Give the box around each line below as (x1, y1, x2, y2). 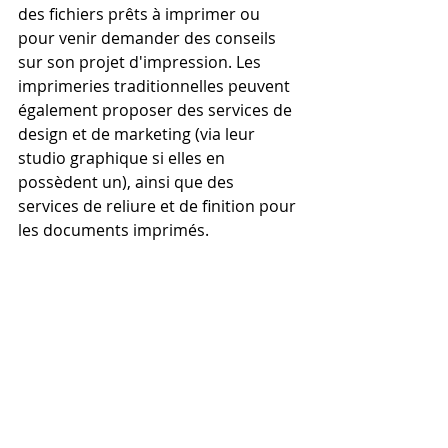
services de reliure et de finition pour (18, 195, 300, 217)
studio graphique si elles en (18, 147, 229, 169)
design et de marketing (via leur (18, 123, 259, 145)
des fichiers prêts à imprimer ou (18, 3, 264, 25)
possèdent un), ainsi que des (18, 171, 238, 193)
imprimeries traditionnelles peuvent (18, 75, 294, 97)
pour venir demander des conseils (18, 27, 280, 49)
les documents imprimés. (18, 219, 209, 241)
